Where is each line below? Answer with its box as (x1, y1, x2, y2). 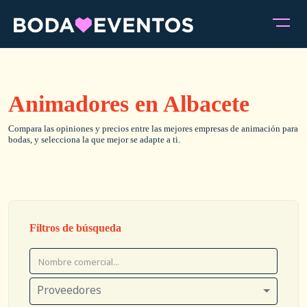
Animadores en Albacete (8, 91, 249, 116)
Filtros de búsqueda (29, 222, 121, 234)
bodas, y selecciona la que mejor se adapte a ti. (8, 134, 180, 145)
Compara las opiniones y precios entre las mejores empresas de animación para (8, 123, 298, 134)
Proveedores (37, 282, 101, 297)
